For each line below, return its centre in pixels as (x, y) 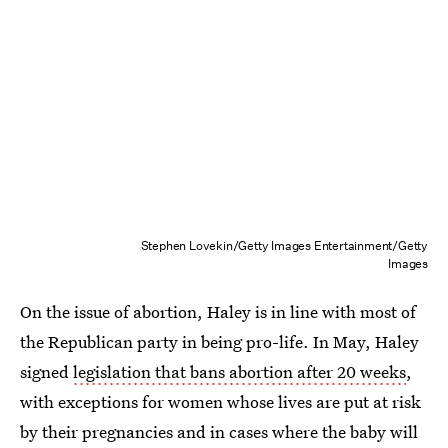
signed (46, 371)
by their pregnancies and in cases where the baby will (219, 431)
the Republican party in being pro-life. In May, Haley (219, 341)
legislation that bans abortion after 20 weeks (239, 371)
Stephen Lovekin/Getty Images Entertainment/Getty (284, 245)
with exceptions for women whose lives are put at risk (220, 401)
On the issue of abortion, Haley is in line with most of (218, 311)
